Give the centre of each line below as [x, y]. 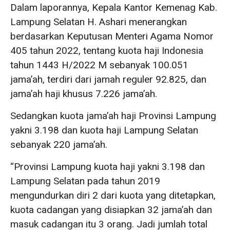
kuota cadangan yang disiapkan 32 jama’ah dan [111, 209]
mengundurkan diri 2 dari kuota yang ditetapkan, [113, 195]
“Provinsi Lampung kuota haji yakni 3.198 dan [108, 166]
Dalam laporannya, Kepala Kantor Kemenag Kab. [114, 7]
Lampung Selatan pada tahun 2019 [85, 181]
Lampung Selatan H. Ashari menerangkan [99, 22]
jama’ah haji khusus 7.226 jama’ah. [84, 93]
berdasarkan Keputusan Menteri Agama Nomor [112, 36]
